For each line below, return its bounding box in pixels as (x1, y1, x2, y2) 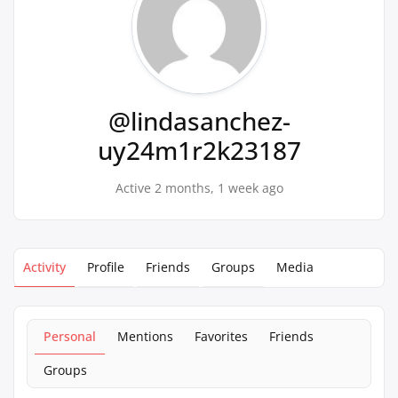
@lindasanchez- (107, 104, 291, 138)
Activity (23, 259, 66, 275)
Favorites (195, 328, 248, 345)
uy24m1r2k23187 (97, 133, 301, 167)
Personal (44, 328, 96, 345)
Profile (87, 259, 124, 275)
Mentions (117, 328, 173, 345)
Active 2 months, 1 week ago (115, 179, 283, 196)
